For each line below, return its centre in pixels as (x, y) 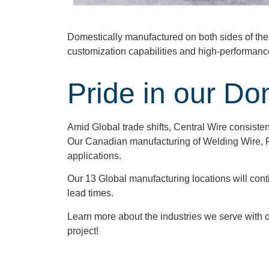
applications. (95, 156)
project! (84, 231)
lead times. (92, 193)
